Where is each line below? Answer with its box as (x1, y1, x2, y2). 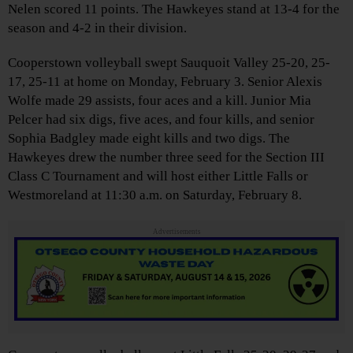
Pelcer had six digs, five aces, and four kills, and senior (8, 111, 314, 127)
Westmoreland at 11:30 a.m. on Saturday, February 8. (8, 187, 302, 203)
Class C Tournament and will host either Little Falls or (8, 168, 308, 184)
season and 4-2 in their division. (8, 20, 187, 35)
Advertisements (152, 227, 201, 236)
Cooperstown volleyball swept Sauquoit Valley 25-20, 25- (8, 54, 330, 70)
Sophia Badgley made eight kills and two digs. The (8, 130, 290, 146)
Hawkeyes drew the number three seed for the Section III (8, 149, 325, 165)
